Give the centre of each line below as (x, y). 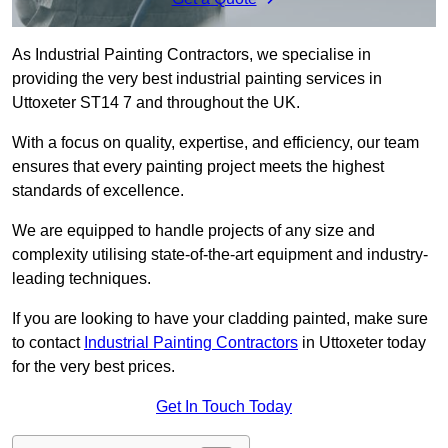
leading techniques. (83, 279)
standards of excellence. (98, 191)
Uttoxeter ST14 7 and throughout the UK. (158, 103)
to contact (48, 343)
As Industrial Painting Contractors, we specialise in (191, 55)
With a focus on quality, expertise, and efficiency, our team (215, 143)
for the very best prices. (93, 367)
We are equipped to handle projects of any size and (193, 231)
